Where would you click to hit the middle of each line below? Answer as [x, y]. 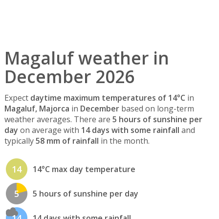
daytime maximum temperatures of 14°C [108, 98]
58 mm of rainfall [67, 141]
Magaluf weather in [87, 58]
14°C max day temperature [84, 169]
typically [20, 141]
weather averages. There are [58, 120]
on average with [49, 130]
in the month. [124, 141]
